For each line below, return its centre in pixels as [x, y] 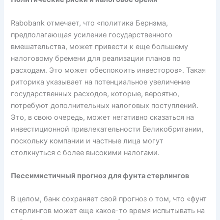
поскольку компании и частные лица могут [87, 141]
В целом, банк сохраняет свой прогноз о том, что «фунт [109, 199]
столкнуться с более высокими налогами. [85, 152]
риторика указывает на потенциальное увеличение [101, 82]
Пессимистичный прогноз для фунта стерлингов [100, 176]
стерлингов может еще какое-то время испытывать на [108, 211]
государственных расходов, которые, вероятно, [95, 94]
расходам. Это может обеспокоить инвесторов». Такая [109, 70]
